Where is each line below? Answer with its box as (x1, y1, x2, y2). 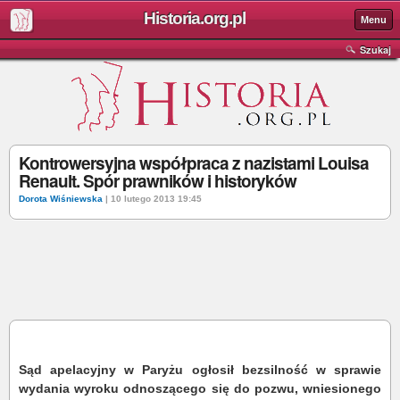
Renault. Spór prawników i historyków (19, 169, 296, 193)
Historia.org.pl (143, 9, 246, 28)
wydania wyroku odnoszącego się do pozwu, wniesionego (19, 381, 381, 396)
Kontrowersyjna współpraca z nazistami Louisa (19, 151, 369, 175)
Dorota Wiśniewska (19, 194, 103, 204)
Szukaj (360, 43, 391, 56)
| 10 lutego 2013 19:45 (103, 194, 202, 204)
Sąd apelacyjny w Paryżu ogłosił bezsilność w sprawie (19, 362, 381, 377)
